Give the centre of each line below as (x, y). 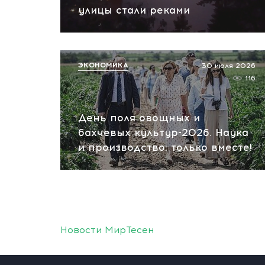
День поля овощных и (139, 118)
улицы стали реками (134, 10)
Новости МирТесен (107, 230)
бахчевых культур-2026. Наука (163, 132)
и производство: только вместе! (165, 147)
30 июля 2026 (229, 66)
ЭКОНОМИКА (103, 65)
